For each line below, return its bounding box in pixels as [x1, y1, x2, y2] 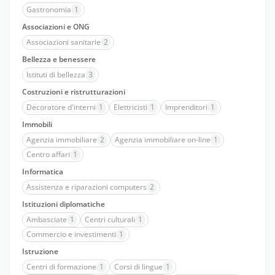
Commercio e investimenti [26, 229, 116, 239]
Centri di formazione [26, 261, 96, 272]
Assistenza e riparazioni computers [26, 182, 147, 192]
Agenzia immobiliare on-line [115, 134, 211, 145]
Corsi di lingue [114, 261, 163, 272]
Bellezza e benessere [22, 54, 96, 64]
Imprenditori [165, 102, 207, 112]
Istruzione [22, 246, 58, 257]
